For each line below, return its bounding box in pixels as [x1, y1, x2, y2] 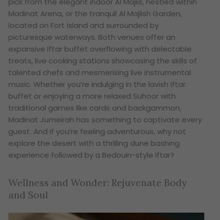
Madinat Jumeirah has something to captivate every [8, 114, 202, 125]
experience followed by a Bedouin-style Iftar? [8, 149, 175, 160]
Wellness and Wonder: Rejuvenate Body [8, 177, 187, 189]
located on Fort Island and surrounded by [8, 20, 159, 30]
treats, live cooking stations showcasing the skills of [8, 55, 197, 66]
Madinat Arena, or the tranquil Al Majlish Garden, [8, 8, 182, 19]
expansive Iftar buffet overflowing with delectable [8, 43, 192, 54]
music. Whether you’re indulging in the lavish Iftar [8, 79, 186, 89]
